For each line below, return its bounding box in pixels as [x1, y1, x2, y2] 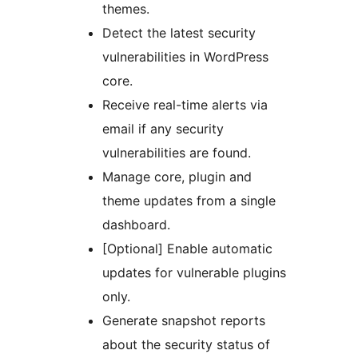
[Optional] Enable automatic [102, 241, 272, 257]
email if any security [102, 121, 224, 137]
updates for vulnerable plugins [102, 265, 286, 281]
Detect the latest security [102, 25, 256, 42]
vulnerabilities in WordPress [102, 49, 268, 66]
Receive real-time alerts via [102, 97, 268, 113]
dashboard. [102, 217, 170, 233]
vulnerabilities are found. [102, 145, 251, 161]
